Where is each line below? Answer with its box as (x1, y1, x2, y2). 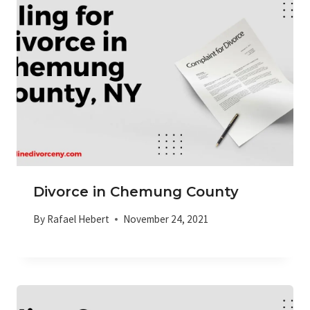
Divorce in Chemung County (33, 183, 239, 201)
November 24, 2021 (123, 212, 210, 226)
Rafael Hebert (47, 212, 110, 226)
